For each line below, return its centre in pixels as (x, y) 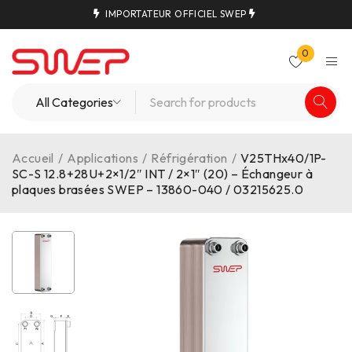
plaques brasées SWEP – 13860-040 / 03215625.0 (158, 189)
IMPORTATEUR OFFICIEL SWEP (176, 14)
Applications (103, 158)
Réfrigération (189, 158)
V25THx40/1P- (284, 158)
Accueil (33, 158)
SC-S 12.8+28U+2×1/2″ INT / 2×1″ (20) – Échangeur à (162, 174)
